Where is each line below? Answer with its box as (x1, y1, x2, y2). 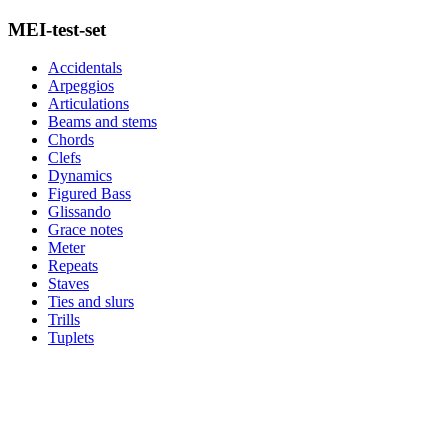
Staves (48, 275, 89, 293)
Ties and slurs (48, 293, 134, 311)
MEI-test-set (8, 18, 106, 40)
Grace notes (48, 221, 123, 239)
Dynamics (48, 167, 112, 185)
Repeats (48, 257, 98, 275)
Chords (48, 131, 94, 149)
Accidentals (48, 59, 122, 77)
